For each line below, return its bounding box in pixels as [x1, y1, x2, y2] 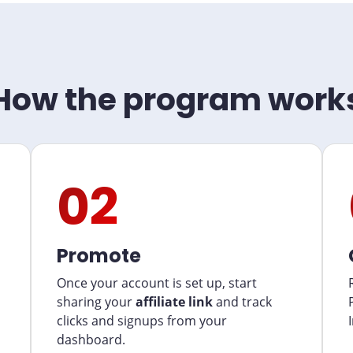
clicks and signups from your [57, 312, 227, 329]
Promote [57, 243, 141, 269]
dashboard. [57, 331, 125, 348]
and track [213, 293, 272, 310]
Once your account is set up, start [57, 274, 257, 292]
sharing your [57, 293, 136, 310]
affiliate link [136, 293, 213, 310]
